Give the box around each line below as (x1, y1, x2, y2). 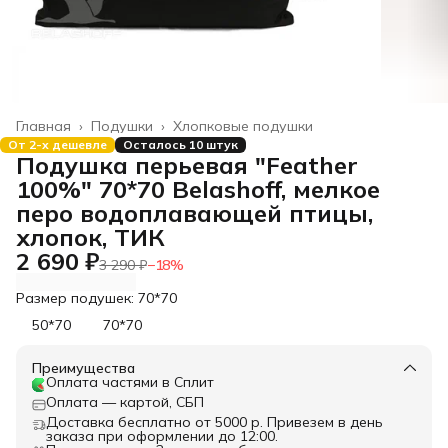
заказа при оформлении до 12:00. (46, 426, 278, 445)
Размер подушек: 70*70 (16, 288, 177, 307)
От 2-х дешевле (8, 136, 107, 152)
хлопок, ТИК (16, 221, 165, 252)
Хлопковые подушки (173, 116, 313, 135)
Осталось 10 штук (123, 136, 238, 152)
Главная (16, 116, 71, 135)
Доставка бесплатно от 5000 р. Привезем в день (46, 412, 383, 431)
